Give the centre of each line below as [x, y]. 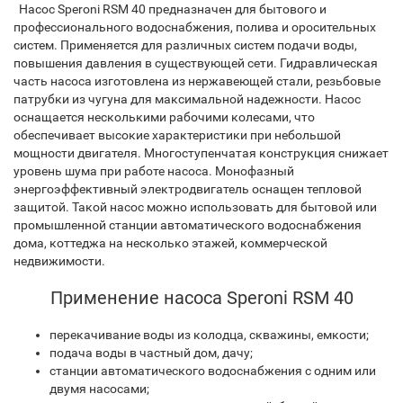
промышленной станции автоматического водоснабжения [188, 225]
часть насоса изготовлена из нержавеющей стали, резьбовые [197, 81]
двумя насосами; [99, 389]
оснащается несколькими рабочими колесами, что [164, 117]
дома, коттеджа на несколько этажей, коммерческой [170, 243]
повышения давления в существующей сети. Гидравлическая [196, 63]
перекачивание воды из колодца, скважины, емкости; [209, 335]
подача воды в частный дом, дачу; [151, 353]
